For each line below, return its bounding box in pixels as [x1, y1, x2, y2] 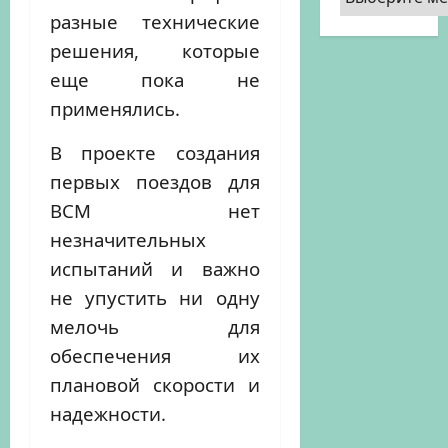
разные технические [50, 9, 260, 34]
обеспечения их [50, 343, 260, 368]
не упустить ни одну [50, 285, 260, 310]
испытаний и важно [50, 256, 260, 281]
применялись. [50, 96, 180, 121]
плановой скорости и [50, 372, 260, 397]
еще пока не [50, 67, 260, 92]
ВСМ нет [50, 198, 260, 223]
